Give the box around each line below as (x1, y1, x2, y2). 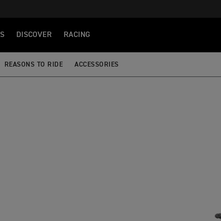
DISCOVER (16, 31, 52, 39)
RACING (64, 31, 90, 39)
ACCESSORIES (74, 61, 119, 68)
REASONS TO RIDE (4, 61, 63, 68)
